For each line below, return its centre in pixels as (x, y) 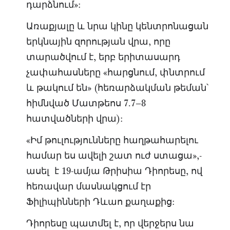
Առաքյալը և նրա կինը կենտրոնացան (117, 26)
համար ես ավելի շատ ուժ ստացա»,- (114, 156)
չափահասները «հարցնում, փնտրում (115, 72)
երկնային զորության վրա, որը (98, 42)
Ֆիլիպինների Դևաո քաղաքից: (100, 202)
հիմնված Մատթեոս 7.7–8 (86, 103)
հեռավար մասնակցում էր (88, 186)
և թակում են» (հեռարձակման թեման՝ (117, 88)
